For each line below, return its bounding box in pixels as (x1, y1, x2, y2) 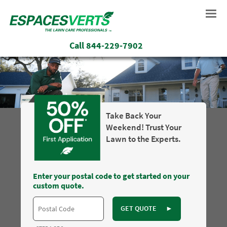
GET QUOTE (121, 204, 157, 213)
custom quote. (32, 180, 84, 191)
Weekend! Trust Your (105, 122, 181, 133)
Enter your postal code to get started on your (32, 171, 190, 181)
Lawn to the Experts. (105, 133, 181, 145)
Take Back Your (105, 110, 161, 122)
